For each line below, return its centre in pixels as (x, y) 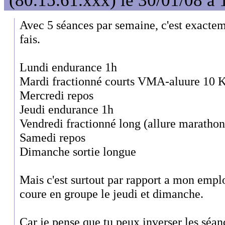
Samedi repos (52, 137)
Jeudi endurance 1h (67, 109)
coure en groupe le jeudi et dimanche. (111, 193)
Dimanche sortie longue (78, 151)
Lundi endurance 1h (68, 67)
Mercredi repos (57, 95)
